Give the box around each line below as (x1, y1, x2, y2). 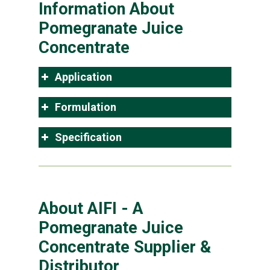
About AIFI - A (39, 198, 143, 218)
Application (55, 71, 112, 84)
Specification (55, 131, 122, 144)
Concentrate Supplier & (39, 237, 211, 257)
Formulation (55, 101, 116, 114)
